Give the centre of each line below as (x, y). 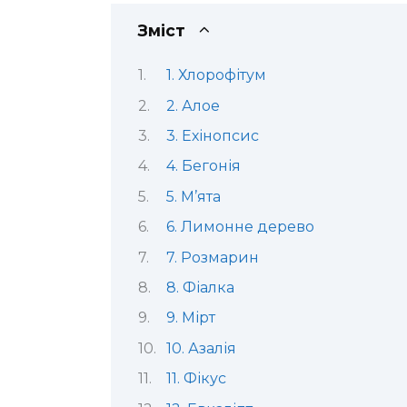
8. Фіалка (200, 287)
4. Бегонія (203, 166)
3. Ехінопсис (212, 136)
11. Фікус (196, 379)
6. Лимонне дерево (240, 227)
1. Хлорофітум (216, 75)
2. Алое (193, 105)
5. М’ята (193, 196)
